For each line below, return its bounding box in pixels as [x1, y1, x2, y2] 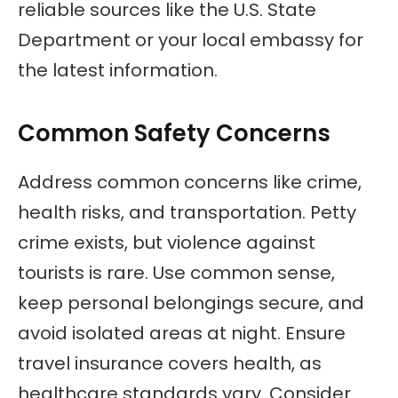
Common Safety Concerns [18, 116, 330, 149]
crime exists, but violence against [18, 230, 315, 256]
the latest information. [18, 58, 218, 84]
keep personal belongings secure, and [18, 291, 364, 316]
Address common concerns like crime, [18, 170, 362, 195]
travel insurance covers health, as [18, 351, 322, 377]
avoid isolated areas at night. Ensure [18, 321, 346, 346]
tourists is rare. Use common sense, [18, 260, 335, 286]
